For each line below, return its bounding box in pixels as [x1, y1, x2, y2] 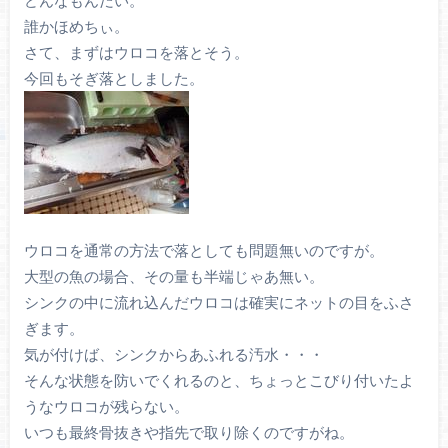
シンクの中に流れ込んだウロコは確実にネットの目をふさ [23, 292, 414, 311]
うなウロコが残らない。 [23, 396, 189, 415]
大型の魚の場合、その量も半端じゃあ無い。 [23, 266, 324, 285]
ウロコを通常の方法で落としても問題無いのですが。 [23, 240, 384, 259]
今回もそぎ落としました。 [23, 68, 204, 87]
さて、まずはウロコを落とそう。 [23, 42, 249, 61]
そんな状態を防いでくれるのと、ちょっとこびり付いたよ [23, 370, 414, 389]
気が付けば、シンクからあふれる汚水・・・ [23, 344, 324, 363]
